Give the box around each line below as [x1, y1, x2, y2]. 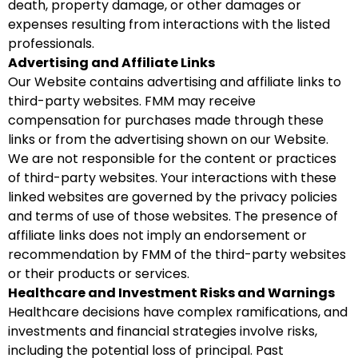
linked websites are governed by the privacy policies [8, 188, 337, 206]
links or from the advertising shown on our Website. [8, 130, 328, 149]
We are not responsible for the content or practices [8, 149, 336, 168]
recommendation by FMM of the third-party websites [8, 245, 346, 264]
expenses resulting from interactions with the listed [8, 15, 330, 34]
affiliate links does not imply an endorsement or [8, 226, 307, 245]
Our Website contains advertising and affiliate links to [8, 73, 341, 91]
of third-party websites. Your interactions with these [8, 169, 336, 187]
